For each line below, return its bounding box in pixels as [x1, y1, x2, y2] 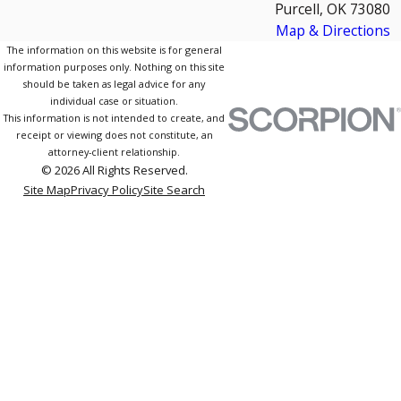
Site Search [143, 181, 205, 198]
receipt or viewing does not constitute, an [15, 127, 213, 141]
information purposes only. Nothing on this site [4, 59, 225, 73]
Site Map [23, 181, 71, 198]
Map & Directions [275, 20, 390, 40]
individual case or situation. [50, 93, 178, 107]
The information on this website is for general [6, 42, 222, 56]
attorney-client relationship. [48, 144, 180, 158]
